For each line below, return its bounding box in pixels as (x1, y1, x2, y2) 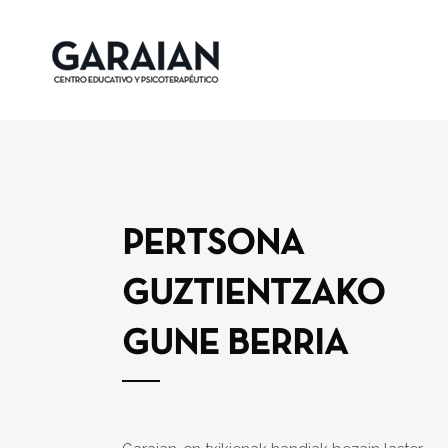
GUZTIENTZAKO (122, 279, 385, 311)
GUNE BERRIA (122, 329, 348, 361)
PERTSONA (122, 229, 304, 261)
